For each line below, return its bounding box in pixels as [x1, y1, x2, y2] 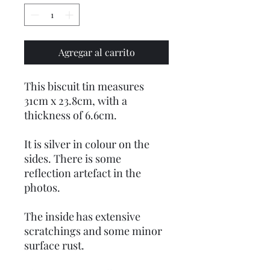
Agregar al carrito [58, 46, 135, 58]
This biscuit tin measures [24, 79, 144, 93]
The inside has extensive [24, 209, 140, 224]
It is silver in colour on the [24, 137, 149, 151]
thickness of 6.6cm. [24, 108, 117, 122]
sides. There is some [24, 151, 121, 166]
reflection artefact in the [24, 166, 141, 180]
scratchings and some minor [24, 224, 162, 238]
